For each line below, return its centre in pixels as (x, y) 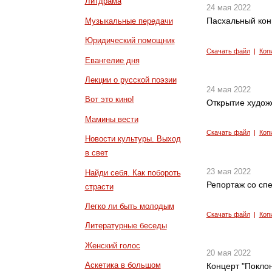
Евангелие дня (112, 60)
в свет (96, 153)
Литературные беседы (126, 226)
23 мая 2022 (228, 171)
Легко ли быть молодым (129, 206)
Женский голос (112, 245)
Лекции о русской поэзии (131, 80)
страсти (99, 186)
